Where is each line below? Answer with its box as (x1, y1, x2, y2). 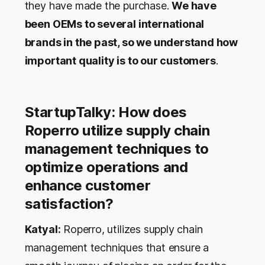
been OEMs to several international (24, 18, 205, 31)
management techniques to (24, 140, 209, 158)
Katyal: (24, 223, 61, 236)
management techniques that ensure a (24, 241, 209, 254)
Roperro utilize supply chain (24, 122, 210, 140)
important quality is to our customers (24, 54, 216, 67)
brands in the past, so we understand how (24, 36, 238, 49)
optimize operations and (24, 159, 188, 176)
